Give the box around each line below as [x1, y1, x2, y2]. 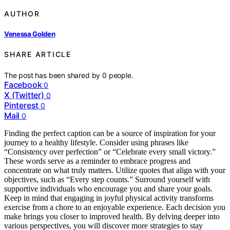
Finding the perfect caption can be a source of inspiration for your [4, 128, 216, 138]
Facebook [4, 79, 42, 90]
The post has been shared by [4, 70, 103, 80]
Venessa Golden [4, 29, 55, 38]
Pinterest [4, 100, 39, 110]
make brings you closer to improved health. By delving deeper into [4, 212, 220, 221]
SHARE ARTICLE [4, 50, 71, 59]
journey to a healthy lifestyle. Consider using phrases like [4, 138, 188, 147]
